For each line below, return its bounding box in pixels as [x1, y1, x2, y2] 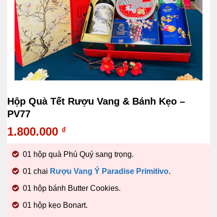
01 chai [23, 167, 50, 175]
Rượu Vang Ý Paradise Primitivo [50, 167, 169, 175]
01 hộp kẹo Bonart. [23, 201, 88, 209]
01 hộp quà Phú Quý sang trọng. [23, 150, 134, 158]
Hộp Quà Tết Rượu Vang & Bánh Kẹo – [7, 96, 185, 107]
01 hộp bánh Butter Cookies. [23, 184, 121, 192]
